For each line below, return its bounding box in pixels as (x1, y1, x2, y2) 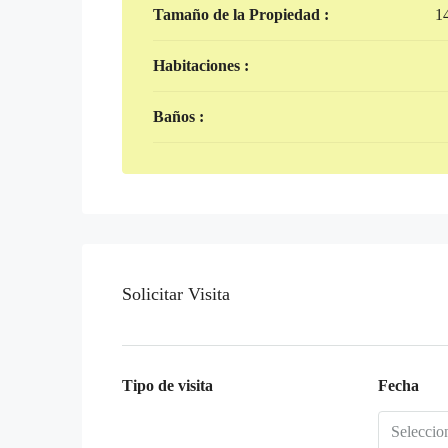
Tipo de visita (122, 376, 213, 394)
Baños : (153, 107, 204, 125)
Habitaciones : (153, 56, 249, 74)
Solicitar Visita (122, 283, 230, 304)
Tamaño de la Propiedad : (153, 5, 329, 23)
